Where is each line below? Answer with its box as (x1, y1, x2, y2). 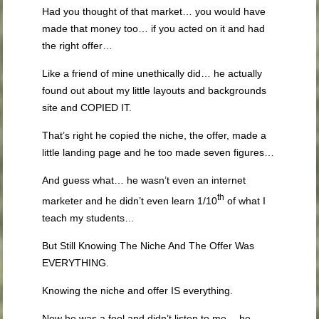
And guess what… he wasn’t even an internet (42, 174, 246, 186)
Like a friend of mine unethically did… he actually (42, 68, 263, 79)
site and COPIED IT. (42, 102, 132, 113)
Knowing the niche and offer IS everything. (42, 284, 234, 296)
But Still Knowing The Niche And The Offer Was (42, 239, 255, 251)
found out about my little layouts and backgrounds (42, 85, 267, 96)
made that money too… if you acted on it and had (42, 23, 266, 34)
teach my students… (42, 211, 135, 224)
